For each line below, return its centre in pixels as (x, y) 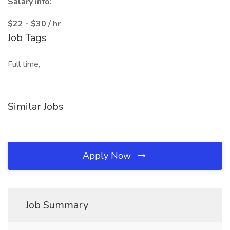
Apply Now (108, 156)
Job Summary (57, 205)
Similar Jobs (36, 107)
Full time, (24, 64)
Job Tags (27, 38)
